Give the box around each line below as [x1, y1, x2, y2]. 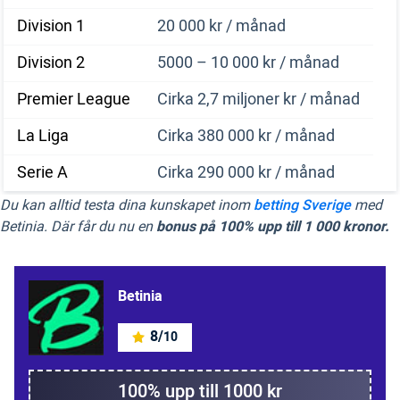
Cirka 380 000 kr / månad [157, 123, 335, 148]
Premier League [17, 87, 130, 112]
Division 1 [17, 13, 85, 38]
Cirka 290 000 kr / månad [157, 160, 335, 185]
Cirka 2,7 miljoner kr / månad [157, 87, 360, 112]
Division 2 [17, 50, 85, 75]
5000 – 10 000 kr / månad [157, 50, 339, 75]
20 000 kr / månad [157, 13, 286, 38]
